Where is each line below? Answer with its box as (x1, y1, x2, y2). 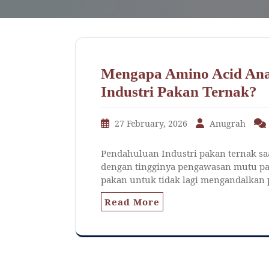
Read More (104, 196, 160, 208)
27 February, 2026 (115, 118, 187, 130)
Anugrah (210, 118, 246, 130)
